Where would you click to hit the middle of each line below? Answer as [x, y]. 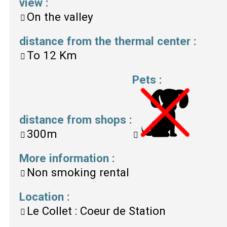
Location [43, 196]
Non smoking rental [78, 172]
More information [66, 158]
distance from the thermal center [106, 41]
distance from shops [74, 119]
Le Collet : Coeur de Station [96, 211]
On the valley [60, 16]
